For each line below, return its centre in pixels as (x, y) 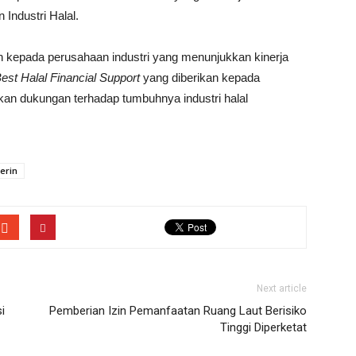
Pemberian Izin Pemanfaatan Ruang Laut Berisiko (178, 311)
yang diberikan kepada (200, 77)
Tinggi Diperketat (263, 327)
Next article (282, 288)
